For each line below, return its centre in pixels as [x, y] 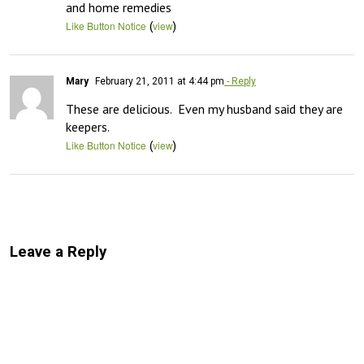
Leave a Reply [58, 251]
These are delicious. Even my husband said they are [204, 109]
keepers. [88, 127]
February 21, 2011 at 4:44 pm [158, 81]
